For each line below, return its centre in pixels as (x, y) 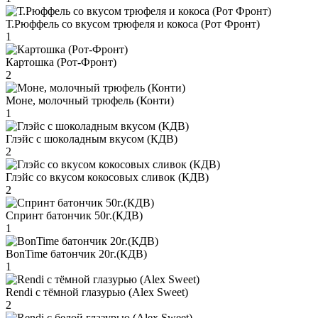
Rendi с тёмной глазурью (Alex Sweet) (97, 292)
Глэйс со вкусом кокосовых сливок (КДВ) (107, 177)
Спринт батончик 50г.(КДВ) (74, 215)
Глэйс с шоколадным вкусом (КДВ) (92, 138)
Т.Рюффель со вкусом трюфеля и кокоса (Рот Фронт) (133, 23)
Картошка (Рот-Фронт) (61, 62)
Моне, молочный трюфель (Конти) (90, 100)
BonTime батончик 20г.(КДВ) (76, 253)
